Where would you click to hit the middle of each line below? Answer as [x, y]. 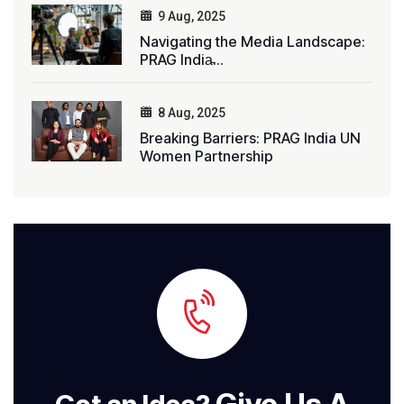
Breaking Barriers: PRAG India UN [250, 138]
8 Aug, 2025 [192, 113]
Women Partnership [207, 156]
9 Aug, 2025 [192, 17]
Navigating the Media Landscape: [252, 42]
